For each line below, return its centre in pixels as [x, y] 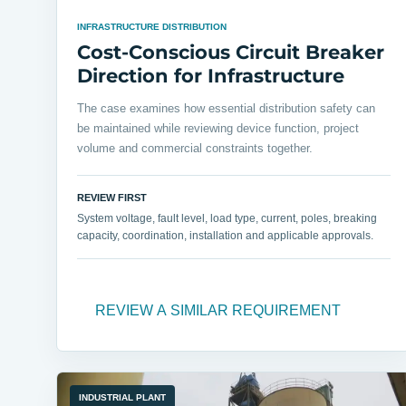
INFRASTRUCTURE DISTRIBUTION [152, 27]
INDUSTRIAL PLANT [122, 398]
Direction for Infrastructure [211, 76]
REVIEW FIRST [112, 198]
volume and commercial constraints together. [195, 149]
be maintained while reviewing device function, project [218, 129]
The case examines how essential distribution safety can [226, 109]
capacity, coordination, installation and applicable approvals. [225, 236]
